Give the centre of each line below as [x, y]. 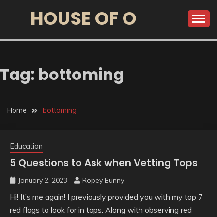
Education [26, 146]
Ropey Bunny [103, 180]
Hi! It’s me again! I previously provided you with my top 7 [106, 197]
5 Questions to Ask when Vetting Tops [104, 163]
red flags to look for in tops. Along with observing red [101, 210]
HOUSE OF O [84, 18]
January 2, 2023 [43, 180]
